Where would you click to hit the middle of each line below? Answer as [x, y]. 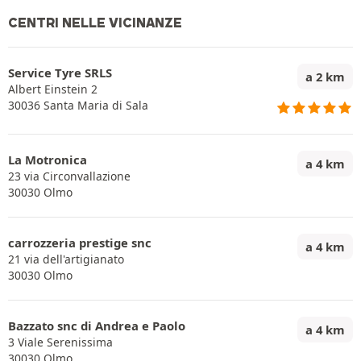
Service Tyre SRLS [60, 73]
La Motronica [48, 160]
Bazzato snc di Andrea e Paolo [97, 326]
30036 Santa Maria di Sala [78, 105]
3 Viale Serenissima [60, 342]
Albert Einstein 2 [53, 89]
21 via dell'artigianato [66, 259]
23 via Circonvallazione [69, 176]
